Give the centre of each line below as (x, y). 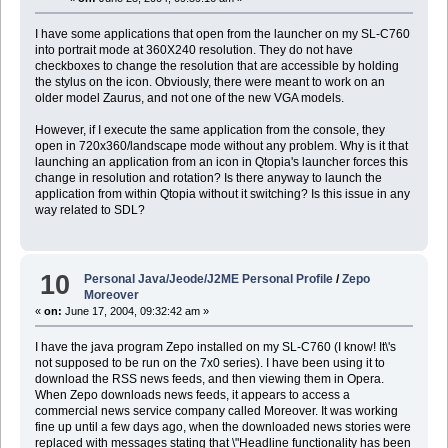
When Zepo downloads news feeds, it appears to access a (192, 395)
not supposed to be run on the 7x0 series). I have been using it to (209, 363)
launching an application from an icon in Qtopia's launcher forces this (221, 161)
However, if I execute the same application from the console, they (209, 129)
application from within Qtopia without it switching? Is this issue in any (222, 193)
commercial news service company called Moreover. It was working (216, 411)
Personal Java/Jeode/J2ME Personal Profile (209, 279)
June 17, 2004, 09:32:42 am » (135, 311)
